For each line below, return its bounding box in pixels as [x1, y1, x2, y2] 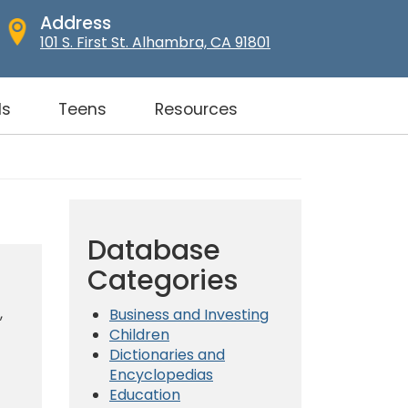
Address [40, 11, 111, 36]
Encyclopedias [109, 363, 213, 385]
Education [109, 383, 180, 405]
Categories [87, 260, 238, 300]
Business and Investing [109, 303, 269, 325]
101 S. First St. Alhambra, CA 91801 [40, 32, 270, 53]
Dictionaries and [109, 343, 225, 365]
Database [87, 230, 220, 270]
